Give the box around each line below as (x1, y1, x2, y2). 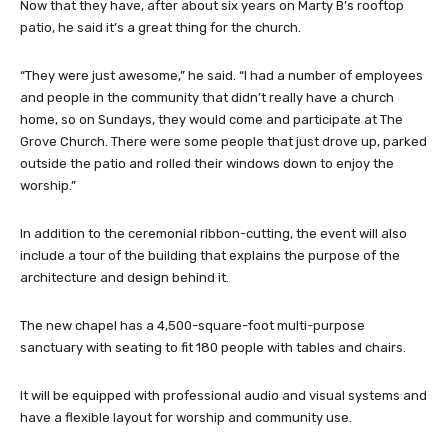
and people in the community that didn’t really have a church (20, 90, 394, 106)
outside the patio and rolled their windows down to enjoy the (20, 156, 394, 172)
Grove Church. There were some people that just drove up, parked (20, 134, 427, 150)
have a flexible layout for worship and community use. (20, 410, 352, 426)
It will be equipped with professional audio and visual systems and (20, 388, 427, 404)
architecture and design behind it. (20, 270, 229, 286)
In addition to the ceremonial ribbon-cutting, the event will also (20, 226, 407, 242)
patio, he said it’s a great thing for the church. (20, 20, 301, 36)
